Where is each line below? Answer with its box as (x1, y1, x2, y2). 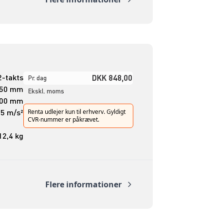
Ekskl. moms (28, 87, 64, 95)
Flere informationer (45, 179, 122, 190)
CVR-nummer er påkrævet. (27, 115, 99, 124)
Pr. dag (28, 73, 47, 82)
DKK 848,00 (91, 72, 132, 83)
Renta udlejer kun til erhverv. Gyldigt (27, 107, 126, 116)
